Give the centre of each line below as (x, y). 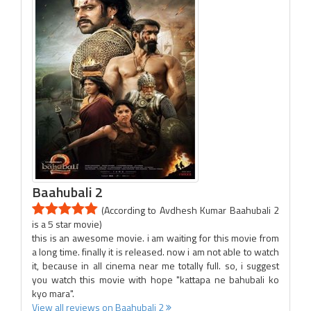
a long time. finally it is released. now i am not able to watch (155, 252)
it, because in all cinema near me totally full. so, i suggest (155, 266)
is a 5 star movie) (67, 224)
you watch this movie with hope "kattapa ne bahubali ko (155, 279)
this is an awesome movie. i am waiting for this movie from (155, 238)
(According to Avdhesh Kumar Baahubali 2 (188, 210)
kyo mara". (53, 293)
